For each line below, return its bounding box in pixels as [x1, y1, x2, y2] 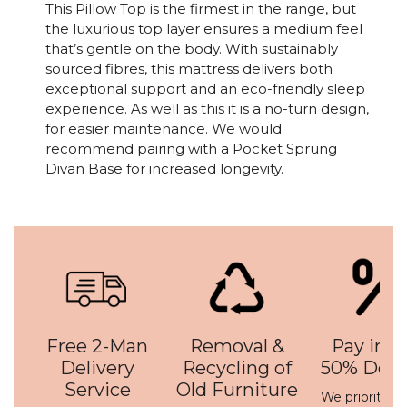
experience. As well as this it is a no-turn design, [45, 100, 369, 118]
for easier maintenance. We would [45, 120, 282, 138]
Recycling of [183, 357, 292, 380]
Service [64, 379, 131, 402]
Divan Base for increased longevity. [45, 160, 283, 178]
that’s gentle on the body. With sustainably [45, 40, 338, 58]
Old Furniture [176, 379, 298, 402]
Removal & [190, 335, 284, 358]
